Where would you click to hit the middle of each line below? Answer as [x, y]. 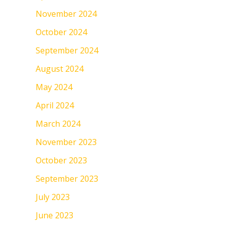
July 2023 [53, 197]
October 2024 [61, 32]
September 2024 [67, 51]
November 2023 [66, 142]
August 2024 [60, 69]
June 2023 [54, 216]
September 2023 [67, 179]
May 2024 [54, 87]
